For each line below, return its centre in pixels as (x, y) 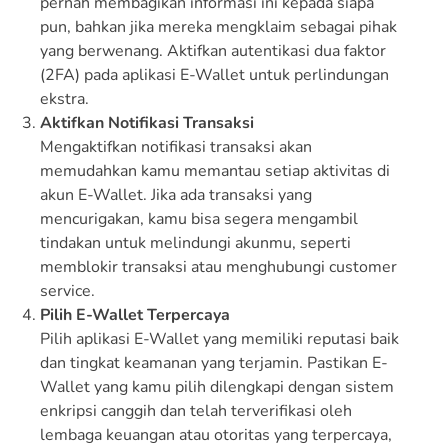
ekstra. (64, 98)
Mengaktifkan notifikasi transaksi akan (176, 146)
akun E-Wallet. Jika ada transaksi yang (176, 194)
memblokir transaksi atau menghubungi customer (218, 266)
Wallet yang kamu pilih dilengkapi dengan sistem (217, 386)
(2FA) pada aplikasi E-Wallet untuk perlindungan (214, 74)
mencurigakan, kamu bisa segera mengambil (199, 218)
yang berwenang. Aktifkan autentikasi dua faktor (213, 50)
